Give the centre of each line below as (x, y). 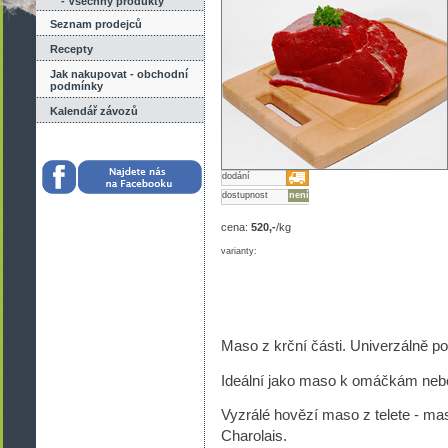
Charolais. (254, 436)
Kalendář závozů (94, 111)
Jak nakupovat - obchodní (119, 74)
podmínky (76, 86)
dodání (236, 176)
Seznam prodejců (96, 24)
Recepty (71, 49)
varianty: (239, 251)
